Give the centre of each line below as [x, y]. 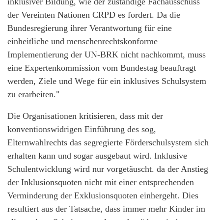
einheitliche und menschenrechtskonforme [82, 41]
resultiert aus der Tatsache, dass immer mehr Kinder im [106, 208]
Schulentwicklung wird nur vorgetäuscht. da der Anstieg [108, 169]
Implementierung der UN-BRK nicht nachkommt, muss [107, 54]
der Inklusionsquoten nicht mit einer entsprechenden [101, 182]
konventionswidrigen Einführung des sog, [82, 129]
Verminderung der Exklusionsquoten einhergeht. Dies [103, 195]
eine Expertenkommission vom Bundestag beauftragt [102, 68]
